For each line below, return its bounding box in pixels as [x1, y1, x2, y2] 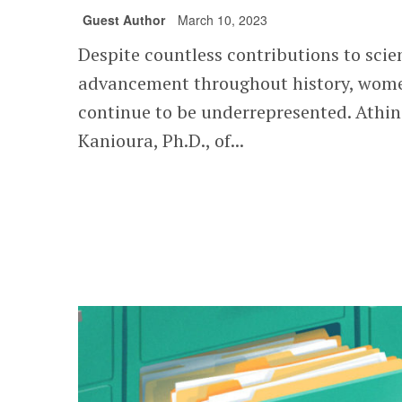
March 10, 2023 [178, 11, 268, 30]
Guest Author [83, 11, 166, 30]
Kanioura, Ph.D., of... [78, 128, 245, 153]
